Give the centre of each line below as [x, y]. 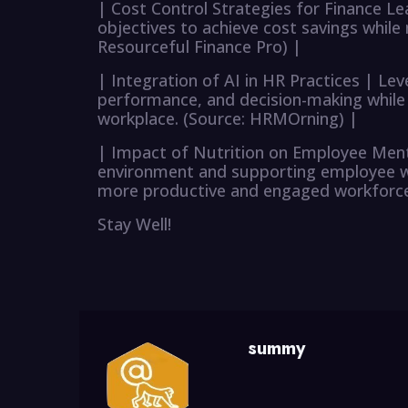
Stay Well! [134, 224]
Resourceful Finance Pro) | [199, 47]
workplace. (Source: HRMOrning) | [228, 119]
